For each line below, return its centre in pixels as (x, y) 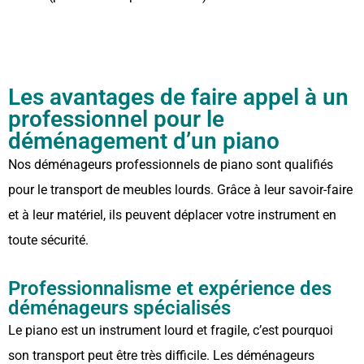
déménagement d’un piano (144, 141)
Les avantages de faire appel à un (178, 97)
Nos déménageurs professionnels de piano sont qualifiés (171, 164)
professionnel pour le (116, 119)
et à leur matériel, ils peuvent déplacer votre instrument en (172, 214)
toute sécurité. (48, 240)
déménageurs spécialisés (119, 308)
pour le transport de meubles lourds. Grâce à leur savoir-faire (180, 189)
